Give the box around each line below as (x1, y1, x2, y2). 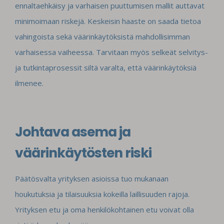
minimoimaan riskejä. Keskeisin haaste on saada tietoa (15, 16, 201, 26)
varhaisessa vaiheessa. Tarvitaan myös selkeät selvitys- (15, 47, 208, 57)
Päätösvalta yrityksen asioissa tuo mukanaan (15, 173, 168, 184)
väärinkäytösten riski (15, 143, 151, 162)
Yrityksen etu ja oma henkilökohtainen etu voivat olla (15, 204, 194, 215)
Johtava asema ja (15, 122, 130, 141)
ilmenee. (15, 78, 43, 88)
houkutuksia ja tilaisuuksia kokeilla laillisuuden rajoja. (15, 189, 189, 199)
